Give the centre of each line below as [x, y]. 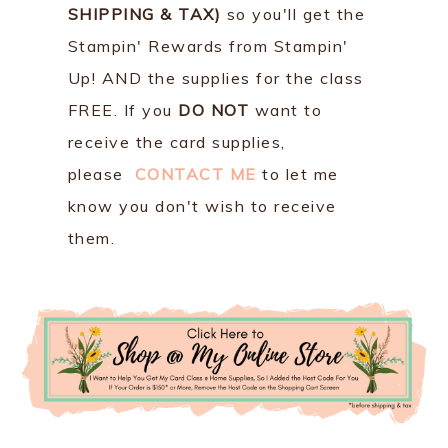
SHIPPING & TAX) [147, 13]
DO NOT [214, 109]
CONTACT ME [195, 173]
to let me [300, 173]
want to [286, 109]
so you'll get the [296, 13]
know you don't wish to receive [202, 205]
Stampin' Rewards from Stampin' [208, 45]
